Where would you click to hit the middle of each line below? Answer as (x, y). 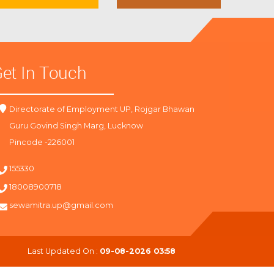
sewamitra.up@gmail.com (61, 205)
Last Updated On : (64, 251)
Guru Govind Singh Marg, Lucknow (76, 125)
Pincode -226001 (42, 142)
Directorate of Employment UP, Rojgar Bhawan (102, 109)
